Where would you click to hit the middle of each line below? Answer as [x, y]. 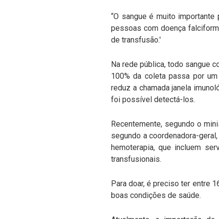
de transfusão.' [138, 40]
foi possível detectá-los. [155, 99]
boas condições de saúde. [156, 195]
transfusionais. [138, 159]
